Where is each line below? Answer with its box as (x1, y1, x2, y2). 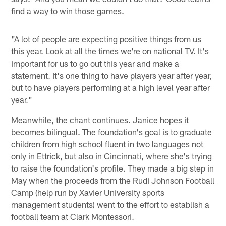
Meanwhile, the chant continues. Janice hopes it (11, 115, 189, 125)
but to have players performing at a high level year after (11, 82, 210, 93)
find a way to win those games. (11, 6, 125, 16)
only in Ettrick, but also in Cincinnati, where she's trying (11, 151, 212, 161)
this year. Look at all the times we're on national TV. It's (11, 46, 209, 56)
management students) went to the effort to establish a (11, 199, 210, 210)
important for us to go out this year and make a (11, 58, 180, 69)
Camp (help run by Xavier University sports (11, 187, 165, 198)
